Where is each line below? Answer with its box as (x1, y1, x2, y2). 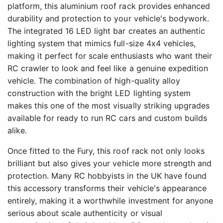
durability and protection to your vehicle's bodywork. (7, 13, 209, 24)
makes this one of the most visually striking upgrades (7, 101, 210, 111)
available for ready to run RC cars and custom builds (7, 113, 207, 123)
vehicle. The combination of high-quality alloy (7, 76, 180, 86)
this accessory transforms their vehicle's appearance (7, 183, 207, 194)
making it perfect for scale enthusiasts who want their (7, 51, 212, 61)
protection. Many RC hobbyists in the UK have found (7, 171, 207, 181)
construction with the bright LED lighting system (7, 88, 191, 99)
